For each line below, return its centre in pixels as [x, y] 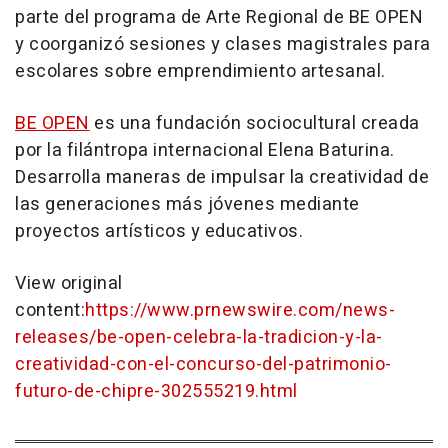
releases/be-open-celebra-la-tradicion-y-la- [199, 337]
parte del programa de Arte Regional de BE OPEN [219, 17]
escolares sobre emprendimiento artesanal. [200, 71]
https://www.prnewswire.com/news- [240, 310]
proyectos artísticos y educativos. [159, 231]
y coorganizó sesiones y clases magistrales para [223, 44]
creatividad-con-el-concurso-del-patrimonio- [203, 364]
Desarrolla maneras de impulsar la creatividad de [222, 177]
